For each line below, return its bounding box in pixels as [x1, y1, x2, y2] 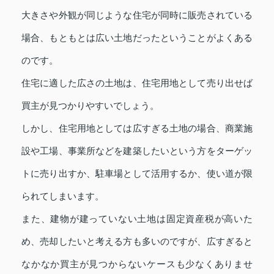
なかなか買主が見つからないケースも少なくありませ [21, 258, 253, 269]
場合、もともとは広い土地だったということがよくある [21, 32, 253, 43]
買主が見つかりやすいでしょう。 [21, 100, 159, 111]
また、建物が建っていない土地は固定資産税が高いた [21, 213, 253, 224]
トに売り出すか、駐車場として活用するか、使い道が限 [21, 168, 253, 179]
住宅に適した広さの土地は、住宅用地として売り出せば [21, 77, 253, 88]
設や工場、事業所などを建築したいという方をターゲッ [21, 145, 253, 156]
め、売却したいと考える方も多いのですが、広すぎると [21, 235, 253, 246]
